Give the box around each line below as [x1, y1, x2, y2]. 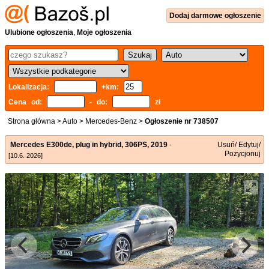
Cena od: [8, 98, 47, 106]
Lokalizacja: [8, 83, 54, 91]
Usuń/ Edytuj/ [217, 141, 261, 149]
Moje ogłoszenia [77, 28, 131, 37]
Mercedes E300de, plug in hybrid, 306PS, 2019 [10, 141, 168, 149]
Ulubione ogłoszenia [5, 28, 73, 37]
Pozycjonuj [225, 150, 261, 158]
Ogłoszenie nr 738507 [145, 117, 219, 125]
